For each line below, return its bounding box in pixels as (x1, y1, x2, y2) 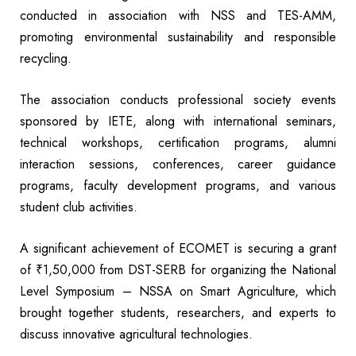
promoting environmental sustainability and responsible (20, 27, 336, 46)
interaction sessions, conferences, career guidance (20, 154, 336, 173)
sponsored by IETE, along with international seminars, (20, 111, 336, 130)
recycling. (20, 48, 72, 68)
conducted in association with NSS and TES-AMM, (20, 6, 336, 25)
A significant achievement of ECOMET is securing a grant (20, 238, 336, 257)
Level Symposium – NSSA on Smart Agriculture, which (20, 281, 336, 300)
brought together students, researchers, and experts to (20, 303, 336, 322)
